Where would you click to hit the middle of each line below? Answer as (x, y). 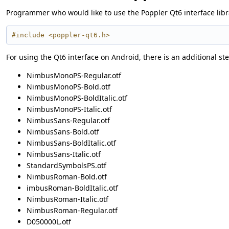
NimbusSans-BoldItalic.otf (71, 143)
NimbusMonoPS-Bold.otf (68, 86)
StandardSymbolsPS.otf (66, 165)
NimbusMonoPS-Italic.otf (69, 109)
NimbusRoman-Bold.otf (67, 176)
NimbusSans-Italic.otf (64, 154)
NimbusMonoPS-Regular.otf (74, 75)
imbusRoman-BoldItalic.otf (72, 188)
